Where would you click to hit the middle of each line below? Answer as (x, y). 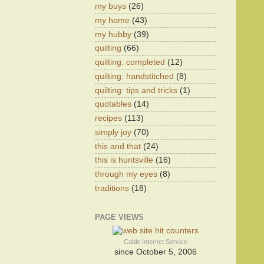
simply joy (113, 132)
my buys (110, 6)
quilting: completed (130, 62)
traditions (112, 188)
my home (112, 20)
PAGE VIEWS (119, 217)
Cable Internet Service (155, 241)
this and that (118, 146)
